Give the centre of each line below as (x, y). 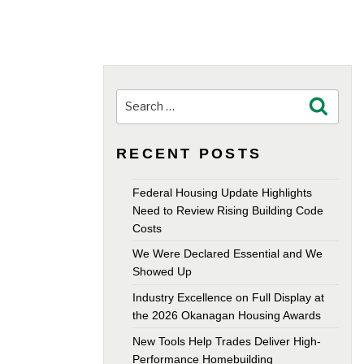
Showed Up (162, 272)
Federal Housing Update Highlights (222, 192)
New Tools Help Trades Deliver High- (227, 341)
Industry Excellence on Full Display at (228, 298)
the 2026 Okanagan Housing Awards (227, 316)
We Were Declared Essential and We (227, 254)
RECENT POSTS (189, 154)
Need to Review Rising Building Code (228, 210)
